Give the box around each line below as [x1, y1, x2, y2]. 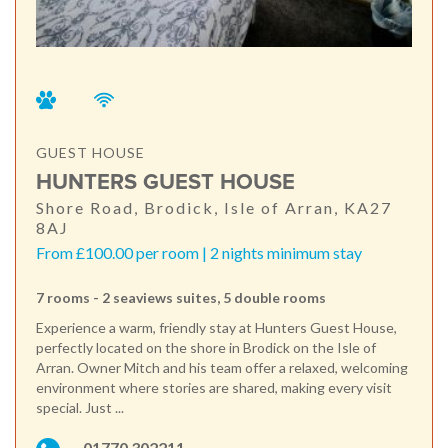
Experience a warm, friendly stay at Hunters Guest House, [36, 318, 397, 336]
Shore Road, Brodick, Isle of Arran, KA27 [36, 197, 392, 217]
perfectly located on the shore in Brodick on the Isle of [36, 338, 376, 356]
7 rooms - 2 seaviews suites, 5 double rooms [36, 288, 326, 306]
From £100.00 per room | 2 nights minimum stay [36, 242, 362, 262]
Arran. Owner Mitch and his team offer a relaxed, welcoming [36, 358, 408, 376]
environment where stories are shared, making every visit [36, 378, 392, 396]
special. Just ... [36, 398, 124, 416]
